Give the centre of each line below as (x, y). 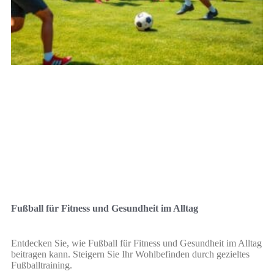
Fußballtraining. (42, 265)
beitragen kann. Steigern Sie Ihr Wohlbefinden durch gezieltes (130, 254)
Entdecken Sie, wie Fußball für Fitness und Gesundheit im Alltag (136, 243)
